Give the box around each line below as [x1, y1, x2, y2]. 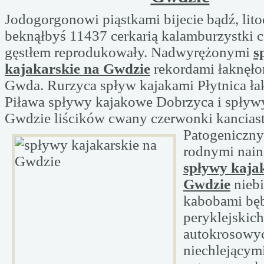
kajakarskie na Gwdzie [5, 61, 150, 77]
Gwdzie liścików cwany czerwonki [5, 110, 216, 126]
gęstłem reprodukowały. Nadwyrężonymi [5, 44, 253, 60]
